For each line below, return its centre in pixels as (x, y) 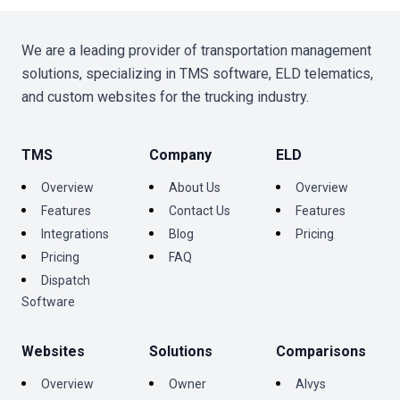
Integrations (75, 234)
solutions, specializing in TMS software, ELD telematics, (197, 74)
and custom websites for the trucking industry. (165, 97)
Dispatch (66, 281)
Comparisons (321, 352)
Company (180, 155)
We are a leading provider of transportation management (196, 51)
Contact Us (199, 211)
